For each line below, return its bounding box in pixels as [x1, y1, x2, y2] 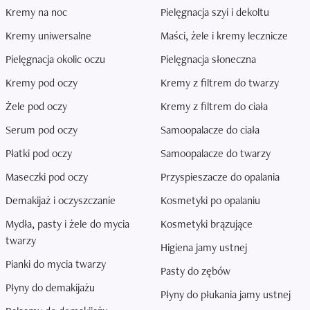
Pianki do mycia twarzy [6, 257, 106, 271]
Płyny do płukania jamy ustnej [161, 287, 291, 302]
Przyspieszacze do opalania [161, 170, 280, 184]
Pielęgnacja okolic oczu [6, 52, 105, 66]
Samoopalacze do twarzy [161, 146, 271, 161]
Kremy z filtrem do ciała [161, 99, 268, 113]
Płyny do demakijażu [6, 280, 95, 295]
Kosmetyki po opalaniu [161, 193, 260, 208]
